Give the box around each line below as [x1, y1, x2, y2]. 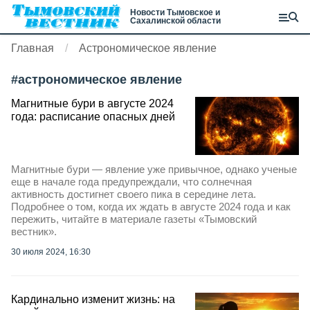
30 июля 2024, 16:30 [11, 247, 91, 257]
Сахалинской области [130, 16, 221, 26]
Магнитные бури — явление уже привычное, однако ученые [11, 163, 297, 176]
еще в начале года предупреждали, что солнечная [11, 176, 252, 188]
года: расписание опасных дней [11, 111, 175, 122]
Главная [11, 42, 54, 54]
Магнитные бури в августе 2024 [11, 98, 174, 109]
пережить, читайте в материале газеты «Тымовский [11, 213, 257, 226]
